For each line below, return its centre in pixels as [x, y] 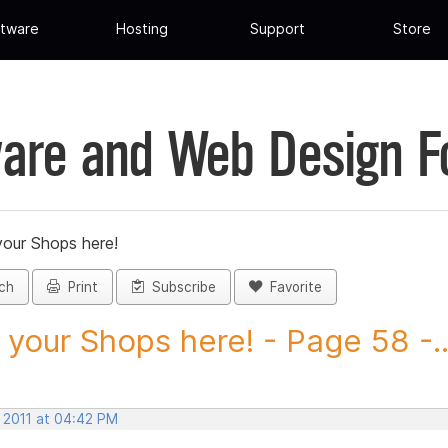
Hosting [142, 29]
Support [277, 29]
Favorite [292, 287]
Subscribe [180, 287]
